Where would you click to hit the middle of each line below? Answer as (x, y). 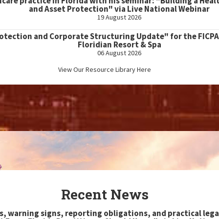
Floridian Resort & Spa (119, 44)
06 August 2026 (119, 53)
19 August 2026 (119, 17)
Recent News (105, 194)
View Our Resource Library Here (105, 69)
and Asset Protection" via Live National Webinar (119, 9)
